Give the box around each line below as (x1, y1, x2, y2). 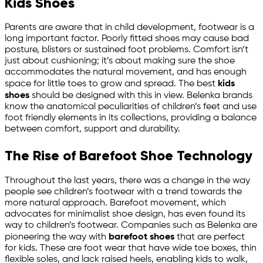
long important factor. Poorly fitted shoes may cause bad (5, 34, 249, 44)
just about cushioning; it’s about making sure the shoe (5, 56, 235, 66)
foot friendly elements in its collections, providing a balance (5, 113, 257, 123)
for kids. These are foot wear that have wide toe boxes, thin (5, 244, 257, 254)
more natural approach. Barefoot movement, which (5, 198, 226, 208)
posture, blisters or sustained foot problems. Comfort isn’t (5, 45, 248, 55)
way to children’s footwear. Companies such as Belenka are (5, 221, 257, 231)
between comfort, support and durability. (5, 124, 180, 134)
